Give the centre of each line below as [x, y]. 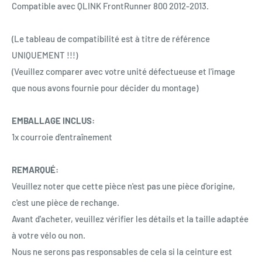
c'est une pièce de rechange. [65, 202]
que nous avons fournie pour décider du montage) [105, 87]
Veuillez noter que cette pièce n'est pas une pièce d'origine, [123, 186]
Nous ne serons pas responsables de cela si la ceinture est [122, 251]
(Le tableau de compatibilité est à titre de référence [111, 38]
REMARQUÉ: [35, 169]
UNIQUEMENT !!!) [45, 55]
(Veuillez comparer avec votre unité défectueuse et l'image [123, 71]
